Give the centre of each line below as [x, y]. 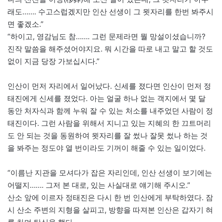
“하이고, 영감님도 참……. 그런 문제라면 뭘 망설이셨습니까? [107, 37]
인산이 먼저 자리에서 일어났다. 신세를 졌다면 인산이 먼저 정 [109, 86]
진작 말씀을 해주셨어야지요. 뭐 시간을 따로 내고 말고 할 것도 [110, 49]
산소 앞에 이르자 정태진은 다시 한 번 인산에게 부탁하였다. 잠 [110, 198]
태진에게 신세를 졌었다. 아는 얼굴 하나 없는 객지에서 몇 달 [107, 99]
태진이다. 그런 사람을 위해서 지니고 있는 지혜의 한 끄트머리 [109, 123]
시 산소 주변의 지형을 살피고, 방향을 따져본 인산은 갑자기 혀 [110, 210]
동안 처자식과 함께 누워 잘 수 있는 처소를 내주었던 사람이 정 [110, 111]
